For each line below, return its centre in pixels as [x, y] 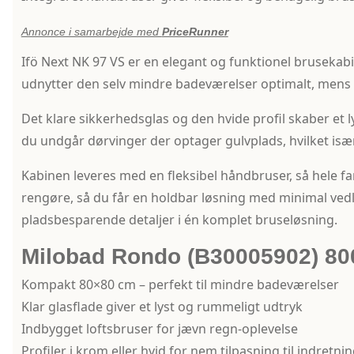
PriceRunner [195, 32]
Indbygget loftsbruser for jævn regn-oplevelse [159, 329]
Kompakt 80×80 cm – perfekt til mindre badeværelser [180, 285]
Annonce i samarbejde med [91, 32]
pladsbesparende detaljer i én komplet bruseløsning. [179, 220]
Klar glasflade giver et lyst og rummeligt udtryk [162, 307]
